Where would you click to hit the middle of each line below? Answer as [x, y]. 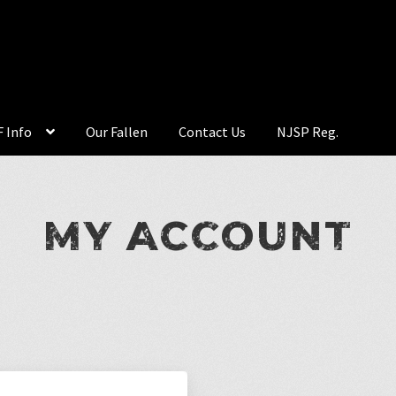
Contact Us [213, 131]
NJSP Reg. [308, 131]
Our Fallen [117, 131]
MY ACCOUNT [198, 235]
